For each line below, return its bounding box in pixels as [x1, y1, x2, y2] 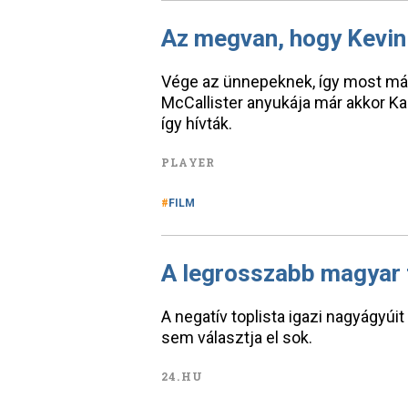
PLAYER [161, 155, 216, 169]
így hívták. [161, 114, 232, 133]
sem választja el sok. [161, 328, 312, 347]
